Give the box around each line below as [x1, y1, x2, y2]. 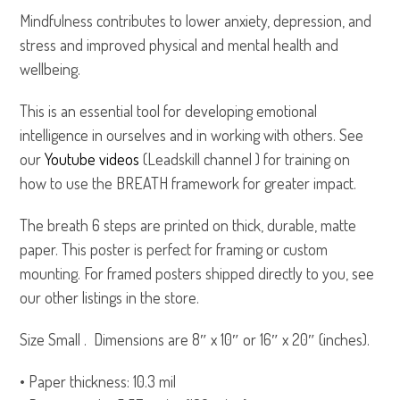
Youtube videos [45, 149, 140, 170]
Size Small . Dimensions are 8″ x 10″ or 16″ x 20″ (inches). [20, 329, 371, 350]
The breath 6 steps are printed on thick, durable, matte [20, 215, 357, 236]
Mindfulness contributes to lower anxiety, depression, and [20, 11, 372, 31]
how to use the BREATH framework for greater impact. [20, 173, 357, 194]
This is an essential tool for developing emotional [20, 101, 318, 121]
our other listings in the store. [20, 287, 200, 308]
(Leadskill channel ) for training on [139, 149, 351, 170]
